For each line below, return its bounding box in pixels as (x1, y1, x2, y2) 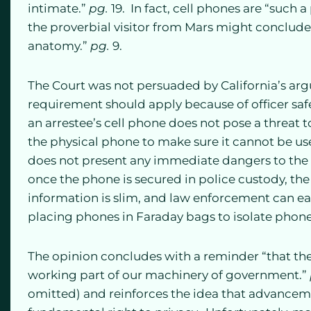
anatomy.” (28, 39, 90, 53)
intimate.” (28, 1, 89, 15)
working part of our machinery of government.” (28, 267, 310, 282)
